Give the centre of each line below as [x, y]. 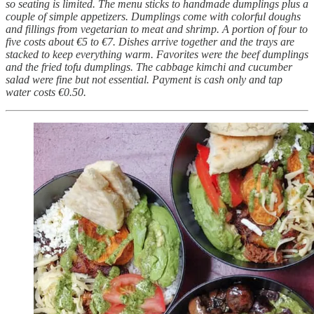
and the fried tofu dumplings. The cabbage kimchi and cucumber [149, 67]
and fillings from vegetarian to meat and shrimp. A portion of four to [157, 29]
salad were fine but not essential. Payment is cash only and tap [144, 80]
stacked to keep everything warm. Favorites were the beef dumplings [157, 55]
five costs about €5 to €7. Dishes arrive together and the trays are [150, 42]
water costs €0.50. [46, 93]
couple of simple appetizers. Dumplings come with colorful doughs [153, 17]
